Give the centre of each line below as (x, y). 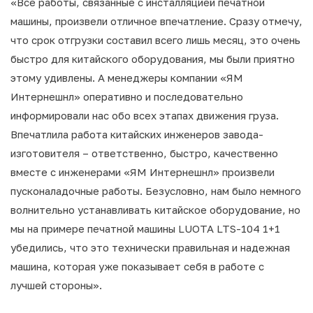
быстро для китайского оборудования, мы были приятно (153, 59)
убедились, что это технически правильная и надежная (150, 247)
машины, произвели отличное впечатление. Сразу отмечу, (156, 21)
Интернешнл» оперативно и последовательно (127, 96)
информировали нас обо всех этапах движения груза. (145, 115)
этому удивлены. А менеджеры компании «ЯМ (127, 78)
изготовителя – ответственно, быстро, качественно (144, 153)
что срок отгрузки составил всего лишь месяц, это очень (155, 40)
